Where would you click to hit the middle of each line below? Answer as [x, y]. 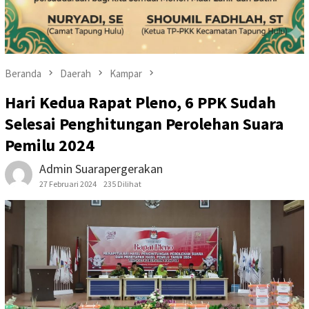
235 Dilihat [122, 184]
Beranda [23, 73]
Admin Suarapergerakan [101, 169]
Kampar [126, 73]
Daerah [76, 73]
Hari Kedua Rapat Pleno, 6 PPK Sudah [140, 103]
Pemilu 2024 [50, 146]
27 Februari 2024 [68, 184]
